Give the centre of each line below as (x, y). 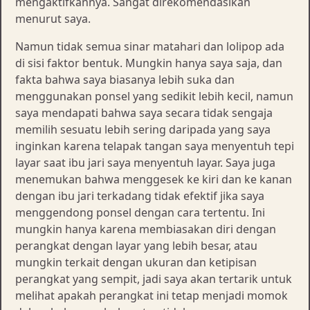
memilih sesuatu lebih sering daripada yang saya (143, 130)
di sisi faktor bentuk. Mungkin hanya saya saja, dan (149, 63)
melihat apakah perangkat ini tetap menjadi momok (152, 296)
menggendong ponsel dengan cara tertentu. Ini (140, 213)
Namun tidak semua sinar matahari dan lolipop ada (150, 47)
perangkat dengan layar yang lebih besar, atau (136, 246)
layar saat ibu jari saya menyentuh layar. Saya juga (145, 163)
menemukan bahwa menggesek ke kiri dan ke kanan (154, 180)
